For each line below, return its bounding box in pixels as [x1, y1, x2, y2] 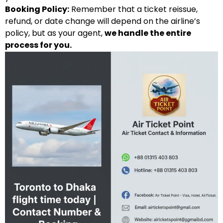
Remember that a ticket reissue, [69, 3, 198, 15]
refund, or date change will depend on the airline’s [5, 15, 200, 27]
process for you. [5, 39, 72, 51]
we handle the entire [105, 27, 191, 39]
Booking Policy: [5, 3, 69, 15]
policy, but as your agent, [5, 27, 105, 39]
